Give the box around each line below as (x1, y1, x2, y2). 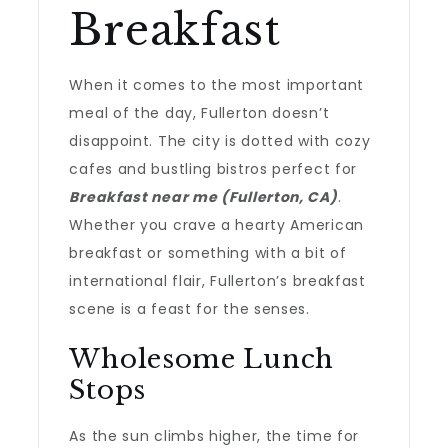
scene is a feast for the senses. (69, 299, 310, 319)
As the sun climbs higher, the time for (69, 426, 360, 446)
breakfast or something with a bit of (69, 243, 347, 263)
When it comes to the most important (69, 75, 364, 95)
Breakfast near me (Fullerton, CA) (69, 187, 338, 207)
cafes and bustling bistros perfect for (69, 159, 358, 179)
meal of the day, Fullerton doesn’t (69, 103, 330, 123)
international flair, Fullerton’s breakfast (69, 271, 366, 291)
